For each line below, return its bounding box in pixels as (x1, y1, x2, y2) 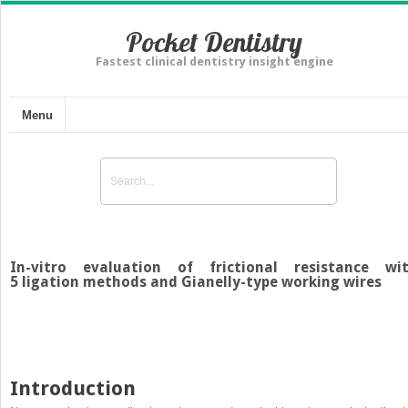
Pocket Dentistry (126, 25, 302, 59)
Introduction (10, 376, 136, 400)
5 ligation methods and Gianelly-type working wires (10, 272, 382, 291)
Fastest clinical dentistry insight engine (95, 55, 333, 68)
